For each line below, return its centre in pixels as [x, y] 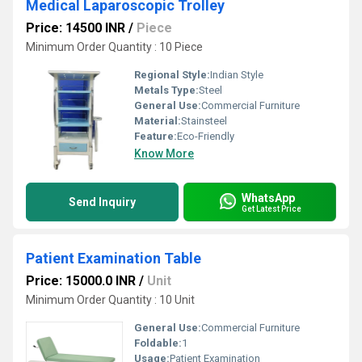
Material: [158, 121]
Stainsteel [204, 121]
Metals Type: [166, 90]
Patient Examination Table [114, 258]
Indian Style [237, 75]
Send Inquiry [102, 202]
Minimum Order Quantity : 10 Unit [110, 300]
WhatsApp [268, 198]
